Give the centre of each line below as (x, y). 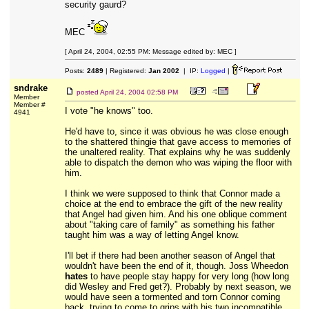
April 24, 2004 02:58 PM (139, 92)
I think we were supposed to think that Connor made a (172, 193)
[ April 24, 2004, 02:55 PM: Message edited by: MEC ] (150, 51)
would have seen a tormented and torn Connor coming (172, 297)
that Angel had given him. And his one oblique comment (176, 214)
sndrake (30, 88)
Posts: (76, 71)
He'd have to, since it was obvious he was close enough (176, 131)
